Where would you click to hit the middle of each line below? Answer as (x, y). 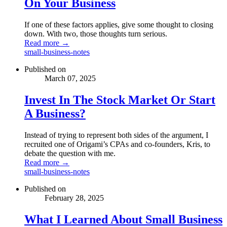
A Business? (55, 114)
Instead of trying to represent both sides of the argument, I (116, 135)
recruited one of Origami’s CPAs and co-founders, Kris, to (117, 144)
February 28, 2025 (74, 198)
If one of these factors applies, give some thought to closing (119, 25)
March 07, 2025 (70, 79)
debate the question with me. (70, 154)
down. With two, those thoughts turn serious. (96, 34)
